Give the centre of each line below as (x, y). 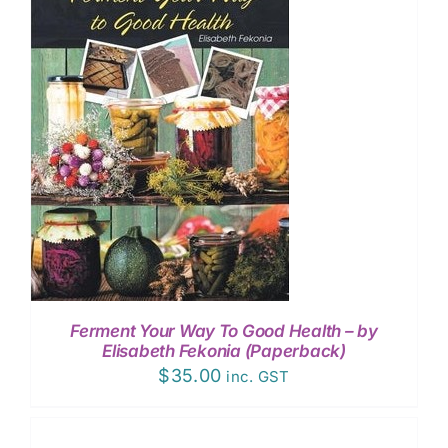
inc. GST (258, 376)
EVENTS (224, 52)
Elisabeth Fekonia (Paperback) (224, 350)
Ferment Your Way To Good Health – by (224, 330)
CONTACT (224, 118)
